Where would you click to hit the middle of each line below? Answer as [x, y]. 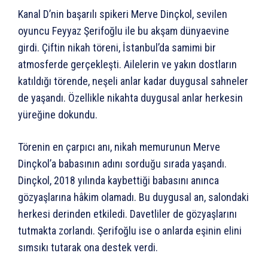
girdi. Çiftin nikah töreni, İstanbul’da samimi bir [117, 47]
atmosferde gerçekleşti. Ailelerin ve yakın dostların [127, 64]
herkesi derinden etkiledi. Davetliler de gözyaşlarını [127, 214]
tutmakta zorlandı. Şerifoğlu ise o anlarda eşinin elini [130, 230]
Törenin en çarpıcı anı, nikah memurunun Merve [119, 147]
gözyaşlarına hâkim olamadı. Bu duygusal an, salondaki [133, 197]
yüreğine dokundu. [58, 114]
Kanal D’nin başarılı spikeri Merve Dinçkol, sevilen [123, 14]
